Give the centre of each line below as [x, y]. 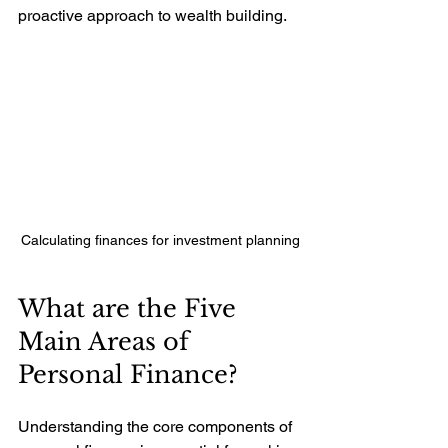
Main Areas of [107, 341]
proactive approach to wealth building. [152, 15]
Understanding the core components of [157, 426]
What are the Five [130, 308]
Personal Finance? [128, 374]
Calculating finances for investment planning [160, 239]
